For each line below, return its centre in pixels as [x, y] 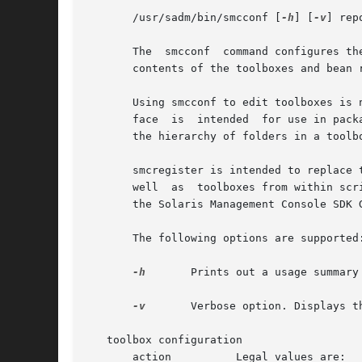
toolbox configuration [165, 340]
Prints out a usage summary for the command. [168, 272]
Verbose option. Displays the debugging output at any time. [168, 306]
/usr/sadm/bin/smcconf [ [184, 18]
